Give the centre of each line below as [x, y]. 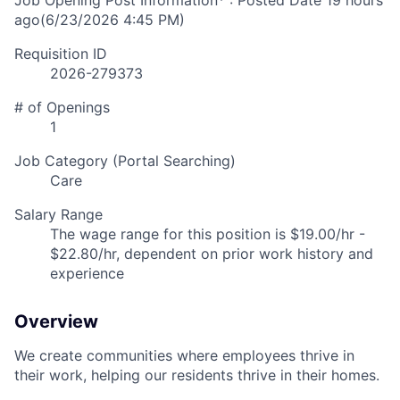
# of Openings [62, 108]
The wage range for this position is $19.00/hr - [208, 234]
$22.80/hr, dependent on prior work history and [212, 254]
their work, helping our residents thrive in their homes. [197, 375]
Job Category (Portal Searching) [125, 161]
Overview [56, 322]
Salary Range [58, 215]
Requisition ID [61, 54]
